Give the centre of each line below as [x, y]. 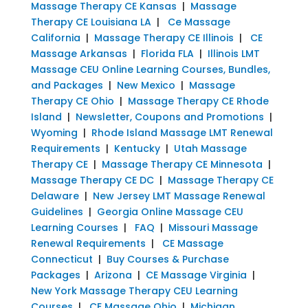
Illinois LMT [233, 53]
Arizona [113, 275]
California [55, 37]
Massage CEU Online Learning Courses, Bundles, [150, 69]
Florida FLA [167, 53]
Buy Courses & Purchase [167, 259]
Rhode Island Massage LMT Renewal [182, 132]
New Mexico [146, 85]
